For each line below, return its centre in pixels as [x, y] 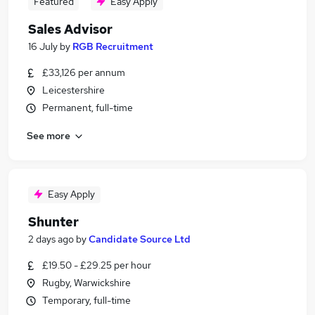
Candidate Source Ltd [140, 239]
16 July [43, 46]
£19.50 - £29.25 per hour [97, 265]
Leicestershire [73, 90]
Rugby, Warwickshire [86, 283]
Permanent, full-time [88, 108]
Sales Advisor [70, 29]
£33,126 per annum [84, 72]
